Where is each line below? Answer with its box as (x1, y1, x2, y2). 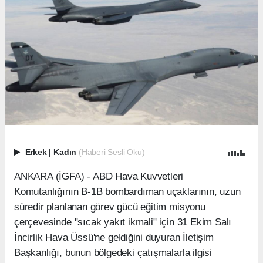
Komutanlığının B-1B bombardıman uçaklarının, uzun (14, 186, 241, 197)
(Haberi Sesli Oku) (78, 147, 145, 157)
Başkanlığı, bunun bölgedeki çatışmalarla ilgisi (14, 247, 212, 258)
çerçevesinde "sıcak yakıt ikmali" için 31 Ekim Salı (14, 216, 232, 228)
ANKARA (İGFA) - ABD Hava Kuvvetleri (14, 170, 184, 182)
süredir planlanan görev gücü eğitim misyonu (14, 201, 205, 213)
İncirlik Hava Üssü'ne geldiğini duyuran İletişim (14, 231, 214, 243)
